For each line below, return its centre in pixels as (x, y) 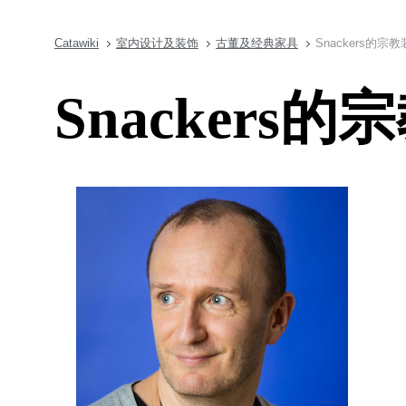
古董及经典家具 (257, 43)
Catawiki (77, 43)
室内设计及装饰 (157, 43)
